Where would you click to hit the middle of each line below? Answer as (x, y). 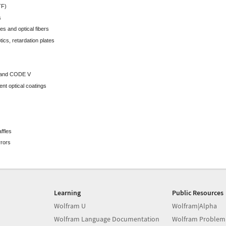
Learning (68, 192)
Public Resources (197, 192)
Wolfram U (70, 206)
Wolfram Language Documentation (107, 219)
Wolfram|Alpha (194, 206)
